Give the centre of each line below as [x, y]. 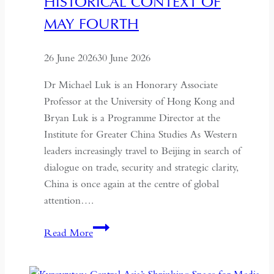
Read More [68, 232]
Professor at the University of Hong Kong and [139, 101]
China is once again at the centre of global [131, 183]
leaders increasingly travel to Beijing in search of [143, 150]
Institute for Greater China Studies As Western [141, 134]
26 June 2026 [71, 57]
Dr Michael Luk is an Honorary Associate [131, 84]
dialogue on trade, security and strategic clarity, [141, 167]
